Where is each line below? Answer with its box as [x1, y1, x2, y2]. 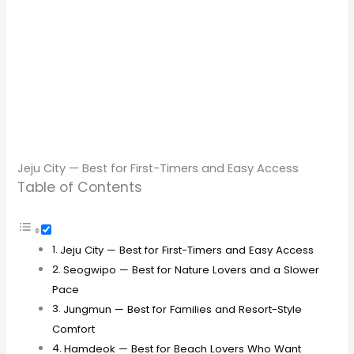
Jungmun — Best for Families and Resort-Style [62, 301, 302, 317]
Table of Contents [17, 177, 143, 197]
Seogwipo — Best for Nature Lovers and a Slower [62, 262, 319, 277]
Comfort [52, 321, 96, 337]
